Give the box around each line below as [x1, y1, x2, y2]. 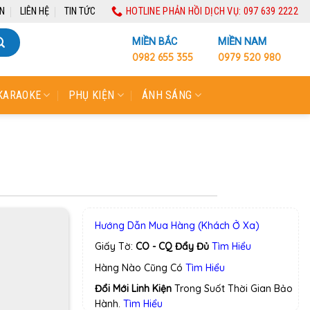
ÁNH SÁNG [141, 88, 192, 102]
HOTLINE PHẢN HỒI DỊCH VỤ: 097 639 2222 [126, 6, 298, 17]
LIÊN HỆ [20, 5, 49, 17]
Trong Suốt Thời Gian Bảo [172, 282, 293, 295]
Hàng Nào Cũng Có [95, 261, 186, 274]
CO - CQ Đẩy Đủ [136, 240, 210, 253]
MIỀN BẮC [132, 35, 177, 48]
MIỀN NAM [218, 35, 266, 48]
